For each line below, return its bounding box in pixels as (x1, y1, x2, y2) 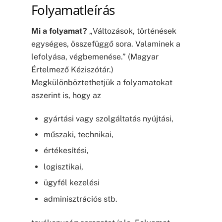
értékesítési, (44, 146, 89, 156)
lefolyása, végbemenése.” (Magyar (31, 52, 159, 61)
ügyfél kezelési (44, 178, 100, 188)
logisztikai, (44, 162, 84, 171)
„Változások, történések (87, 26, 176, 36)
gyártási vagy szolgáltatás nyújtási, (44, 113, 174, 123)
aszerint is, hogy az (31, 90, 101, 100)
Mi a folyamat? (31, 26, 87, 36)
